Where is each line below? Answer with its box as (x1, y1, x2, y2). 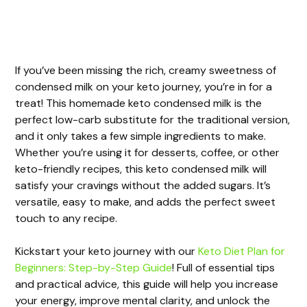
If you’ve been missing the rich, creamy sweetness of (15, 62, 277, 77)
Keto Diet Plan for (198, 243, 286, 258)
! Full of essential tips (172, 260, 275, 275)
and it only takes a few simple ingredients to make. (15, 128, 267, 143)
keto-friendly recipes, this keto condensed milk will (15, 161, 267, 176)
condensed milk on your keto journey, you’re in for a (15, 79, 273, 94)
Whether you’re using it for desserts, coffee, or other (15, 145, 280, 160)
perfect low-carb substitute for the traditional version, (15, 112, 291, 127)
